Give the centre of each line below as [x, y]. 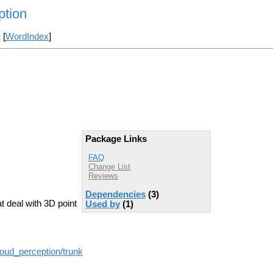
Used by [103, 204]
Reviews [103, 175]
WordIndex [27, 37]
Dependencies [115, 194]
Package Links [116, 139]
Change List [109, 166]
